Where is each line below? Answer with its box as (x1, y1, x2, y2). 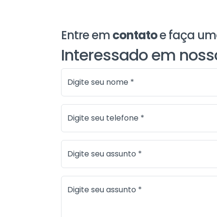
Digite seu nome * (67, 76, 134, 88)
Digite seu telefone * (67, 112, 144, 124)
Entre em (61, 27, 112, 43)
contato (112, 27, 159, 43)
